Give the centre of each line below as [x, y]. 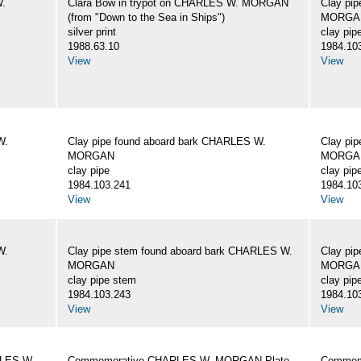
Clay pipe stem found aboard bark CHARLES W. [180, 251]
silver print [92, 32]
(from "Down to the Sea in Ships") [146, 18]
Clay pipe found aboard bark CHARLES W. [167, 142]
